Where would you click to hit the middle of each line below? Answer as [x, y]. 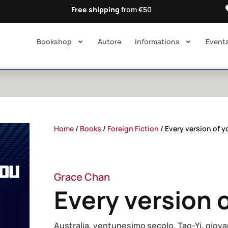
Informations [157, 42]
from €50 [136, 9]
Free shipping [96, 9]
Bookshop [54, 42]
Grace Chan [82, 177]
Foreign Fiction [133, 129]
